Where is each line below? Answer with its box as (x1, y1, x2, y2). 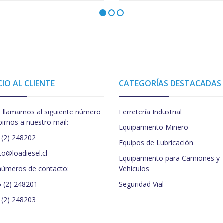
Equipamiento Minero (119, 122, 188, 132)
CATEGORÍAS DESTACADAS (119, 78, 221, 89)
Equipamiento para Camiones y (119, 153, 220, 163)
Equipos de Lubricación (119, 138, 193, 148)
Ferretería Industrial (119, 107, 182, 117)
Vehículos (119, 164, 149, 174)
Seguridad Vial (119, 179, 164, 189)
